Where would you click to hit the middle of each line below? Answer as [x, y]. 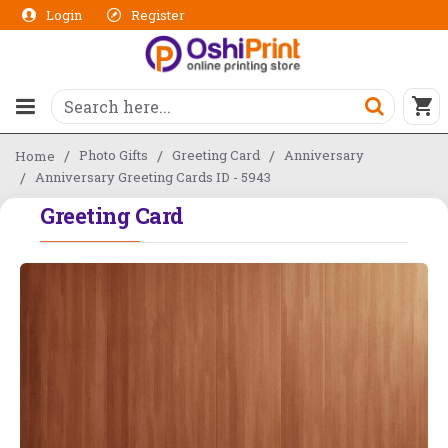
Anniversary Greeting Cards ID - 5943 [153, 176]
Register [158, 14]
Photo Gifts [113, 154]
